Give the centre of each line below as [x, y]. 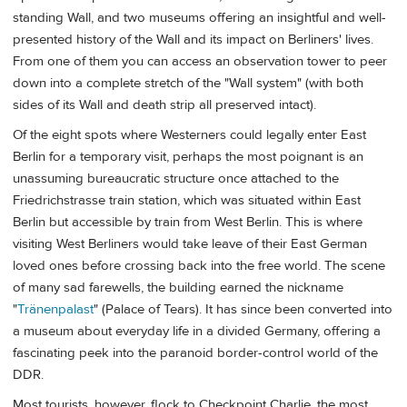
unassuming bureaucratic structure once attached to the [176, 179]
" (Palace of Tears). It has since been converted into [243, 310]
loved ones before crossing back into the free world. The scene [199, 266]
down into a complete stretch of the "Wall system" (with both [188, 83]
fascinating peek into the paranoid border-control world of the [195, 353]
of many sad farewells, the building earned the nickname [178, 288]
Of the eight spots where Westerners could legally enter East [189, 135]
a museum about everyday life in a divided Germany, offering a [197, 332]
